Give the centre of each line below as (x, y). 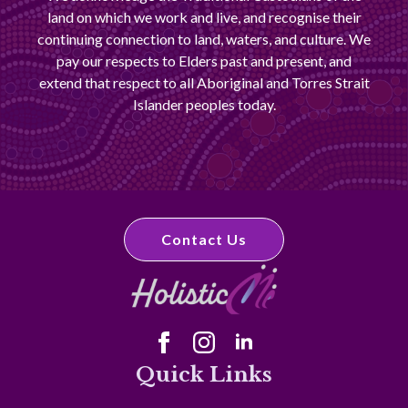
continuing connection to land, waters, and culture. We (204, 39)
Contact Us (204, 239)
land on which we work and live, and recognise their (204, 17)
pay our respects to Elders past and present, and (204, 61)
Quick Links (204, 374)
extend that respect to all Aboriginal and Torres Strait (204, 82)
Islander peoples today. (204, 104)
